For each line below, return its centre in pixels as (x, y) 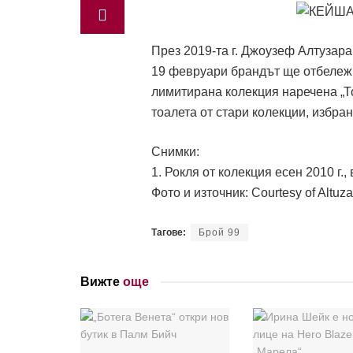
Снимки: (175, 152)
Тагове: (169, 233)
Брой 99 (219, 233)
